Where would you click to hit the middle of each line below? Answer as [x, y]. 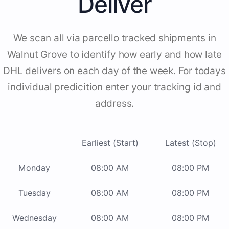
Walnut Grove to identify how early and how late [114, 55]
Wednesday [34, 218]
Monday [34, 168]
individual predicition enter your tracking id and [114, 87]
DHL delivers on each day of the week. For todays [114, 71]
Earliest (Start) [110, 143]
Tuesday [34, 193]
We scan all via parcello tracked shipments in [114, 38]
